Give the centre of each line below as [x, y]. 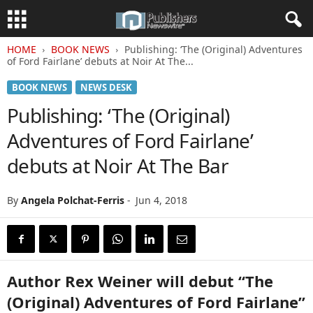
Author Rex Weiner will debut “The [140, 281]
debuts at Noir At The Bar [118, 166]
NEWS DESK [106, 87]
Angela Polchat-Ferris [73, 200]
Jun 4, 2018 [161, 200]
